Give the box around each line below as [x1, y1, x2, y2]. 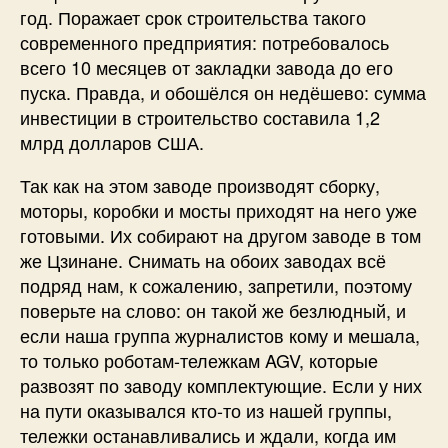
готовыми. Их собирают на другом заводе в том [20, 221, 421, 248]
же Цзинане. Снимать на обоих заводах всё [20, 246, 386, 273]
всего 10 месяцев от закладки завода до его [20, 53, 393, 80]
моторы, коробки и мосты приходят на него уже [20, 196, 417, 223]
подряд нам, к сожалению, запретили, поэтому [20, 271, 412, 298]
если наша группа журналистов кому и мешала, [20, 321, 420, 348]
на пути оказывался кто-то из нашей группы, [20, 396, 392, 423]
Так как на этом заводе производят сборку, [20, 171, 380, 198]
